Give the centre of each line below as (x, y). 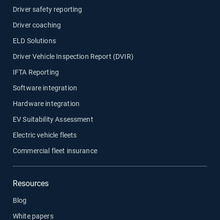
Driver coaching (37, 25)
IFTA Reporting (36, 72)
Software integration (45, 88)
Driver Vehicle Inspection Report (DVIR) (73, 56)
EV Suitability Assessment (53, 119)
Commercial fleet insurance (55, 151)
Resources (31, 183)
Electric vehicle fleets (45, 135)
